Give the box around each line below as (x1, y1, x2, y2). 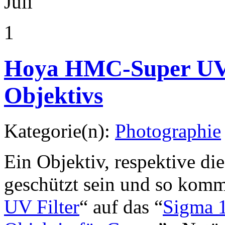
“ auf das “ (79, 196, 163, 218)
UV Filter (4, 196, 79, 218)
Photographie (115, 120, 221, 142)
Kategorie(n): (4, 120, 115, 142)
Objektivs (4, 82, 103, 108)
